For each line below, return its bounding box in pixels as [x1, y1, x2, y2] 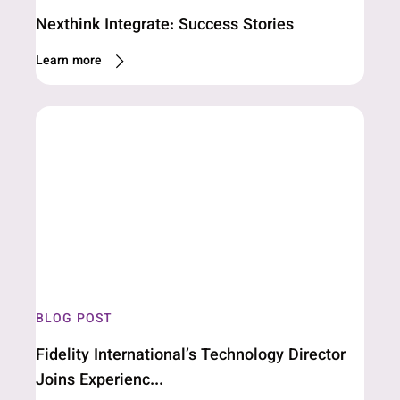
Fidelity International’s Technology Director [36, 344, 346, 369]
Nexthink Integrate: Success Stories [36, 13, 294, 38]
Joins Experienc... [36, 369, 163, 394]
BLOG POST [36, 310, 113, 329]
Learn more [36, 52, 102, 71]
